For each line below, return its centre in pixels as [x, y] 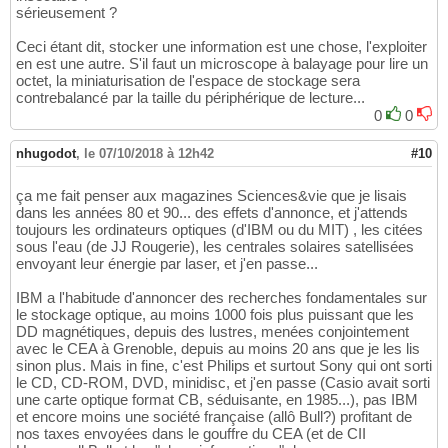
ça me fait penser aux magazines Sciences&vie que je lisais [211, 196]
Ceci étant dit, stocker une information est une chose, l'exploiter [221, 47]
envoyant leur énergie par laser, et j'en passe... [167, 264]
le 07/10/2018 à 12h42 [149, 154]
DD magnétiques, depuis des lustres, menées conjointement [212, 332]
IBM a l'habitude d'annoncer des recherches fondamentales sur [221, 298]
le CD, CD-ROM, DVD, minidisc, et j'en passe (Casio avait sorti [223, 383]
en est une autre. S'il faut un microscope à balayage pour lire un [222, 64]
